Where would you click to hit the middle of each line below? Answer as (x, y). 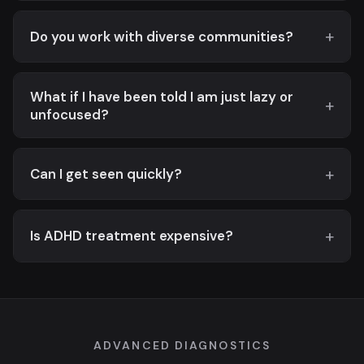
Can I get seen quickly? (106, 174)
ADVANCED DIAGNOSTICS (182, 345)
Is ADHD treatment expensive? (132, 236)
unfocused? (69, 114)
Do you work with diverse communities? (162, 36)
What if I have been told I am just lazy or (162, 96)
